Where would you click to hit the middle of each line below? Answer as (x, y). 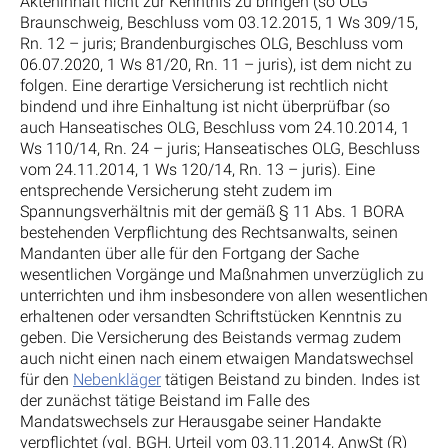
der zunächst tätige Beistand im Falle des (165, 400)
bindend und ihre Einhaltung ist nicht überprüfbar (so (205, 106)
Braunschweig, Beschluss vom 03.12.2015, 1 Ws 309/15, (219, 22)
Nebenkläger (117, 379)
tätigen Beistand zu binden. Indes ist (290, 379)
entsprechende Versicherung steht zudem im (176, 190)
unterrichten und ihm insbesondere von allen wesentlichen (224, 295)
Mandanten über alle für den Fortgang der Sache (189, 253)
